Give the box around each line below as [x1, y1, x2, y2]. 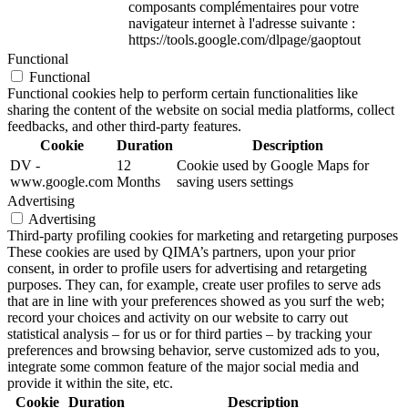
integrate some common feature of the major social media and [7, 358, 359, 374]
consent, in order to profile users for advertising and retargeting [7, 260, 367, 276]
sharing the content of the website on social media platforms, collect [7, 101, 394, 117]
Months [117, 173, 160, 189]
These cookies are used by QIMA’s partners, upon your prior [7, 243, 355, 260]
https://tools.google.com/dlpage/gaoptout [128, 31, 361, 47]
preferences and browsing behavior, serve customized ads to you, [7, 342, 380, 358]
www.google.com [10, 173, 113, 189]
